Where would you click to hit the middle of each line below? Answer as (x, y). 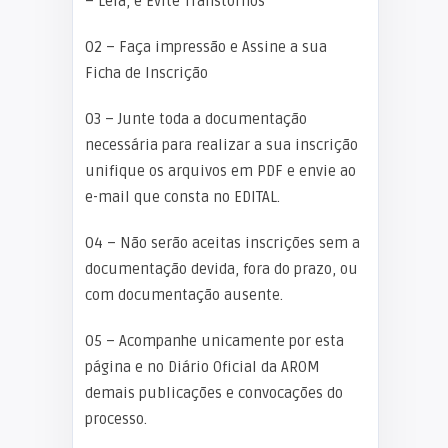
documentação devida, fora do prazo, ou (221, 269)
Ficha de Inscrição (146, 73)
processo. (116, 419)
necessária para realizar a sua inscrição (221, 145)
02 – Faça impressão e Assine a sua (206, 47)
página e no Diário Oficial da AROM (202, 367)
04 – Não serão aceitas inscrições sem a (222, 243)
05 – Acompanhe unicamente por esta (214, 341)
